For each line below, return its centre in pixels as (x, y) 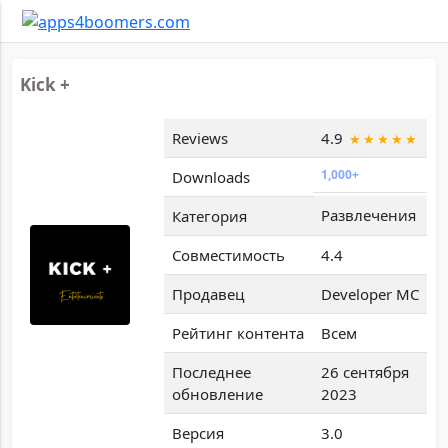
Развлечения (368, 214)
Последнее (211, 371)
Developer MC (369, 293)
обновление (217, 393)
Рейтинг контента (237, 332)
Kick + (45, 84)
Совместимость (228, 254)
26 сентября (364, 371)
